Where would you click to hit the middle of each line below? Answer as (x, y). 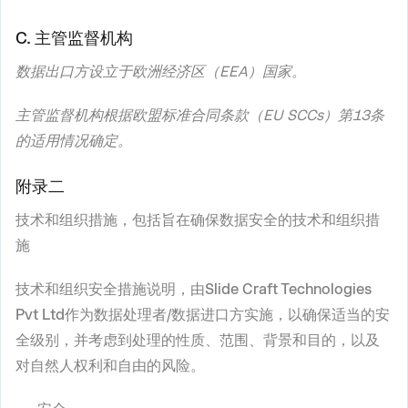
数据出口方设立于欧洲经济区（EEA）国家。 (161, 71)
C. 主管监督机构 (74, 37)
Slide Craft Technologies (288, 289)
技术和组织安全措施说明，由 (110, 289)
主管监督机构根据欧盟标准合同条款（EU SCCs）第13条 (200, 115)
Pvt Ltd (40, 314)
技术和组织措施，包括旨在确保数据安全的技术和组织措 (198, 219)
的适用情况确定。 (74, 140)
